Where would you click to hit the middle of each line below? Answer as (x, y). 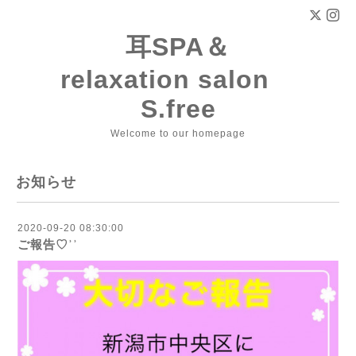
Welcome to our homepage (178, 133)
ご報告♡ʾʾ (48, 244)
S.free (178, 109)
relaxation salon (178, 79)
